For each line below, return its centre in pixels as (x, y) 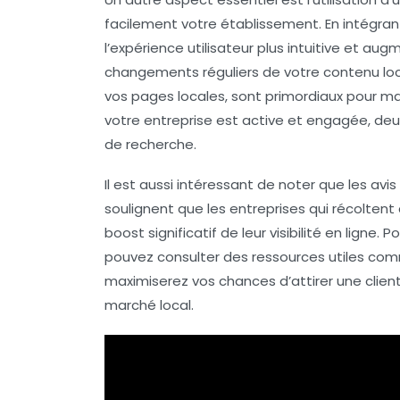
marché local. (149, 304)
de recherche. (150, 144)
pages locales (178, 96)
